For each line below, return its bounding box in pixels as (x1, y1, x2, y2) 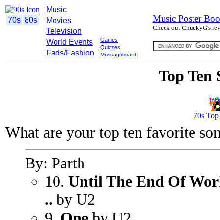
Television (46, 27, 82, 35)
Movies (46, 16, 71, 25)
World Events (46, 38, 93, 46)
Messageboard (100, 52, 136, 57)
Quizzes (100, 44, 120, 50)
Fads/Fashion (46, 49, 94, 57)
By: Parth (25, 154, 85, 172)
